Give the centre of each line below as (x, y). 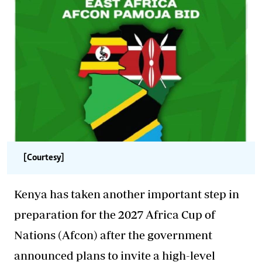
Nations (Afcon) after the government (113, 235)
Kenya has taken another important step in (127, 194)
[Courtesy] (44, 158)
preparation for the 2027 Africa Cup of (115, 214)
